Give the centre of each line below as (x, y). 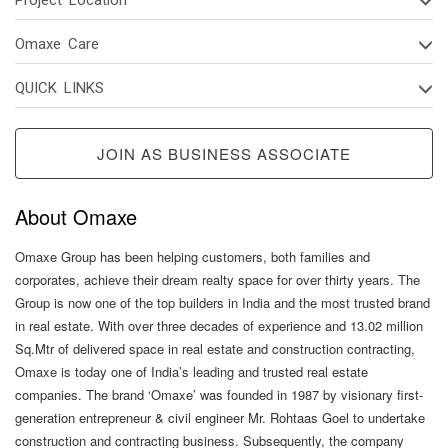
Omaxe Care (57, 43)
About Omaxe (76, 216)
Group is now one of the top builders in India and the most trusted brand (222, 302)
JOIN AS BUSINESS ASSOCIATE (224, 153)
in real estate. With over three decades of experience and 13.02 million (219, 325)
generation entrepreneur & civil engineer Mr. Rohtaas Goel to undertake (220, 417)
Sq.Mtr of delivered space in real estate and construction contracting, (215, 348)
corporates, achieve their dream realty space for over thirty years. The (217, 279)
